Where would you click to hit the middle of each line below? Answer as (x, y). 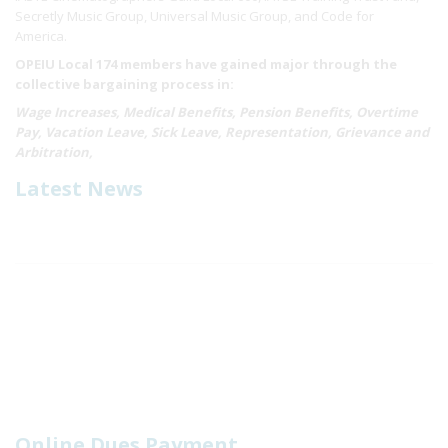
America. (44, 36)
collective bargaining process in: (124, 84)
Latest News (79, 188)
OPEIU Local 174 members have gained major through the (206, 64)
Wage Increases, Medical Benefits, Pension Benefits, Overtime (216, 112)
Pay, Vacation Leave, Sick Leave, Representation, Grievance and (222, 132)
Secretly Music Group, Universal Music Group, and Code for (194, 16)
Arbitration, (54, 152)
